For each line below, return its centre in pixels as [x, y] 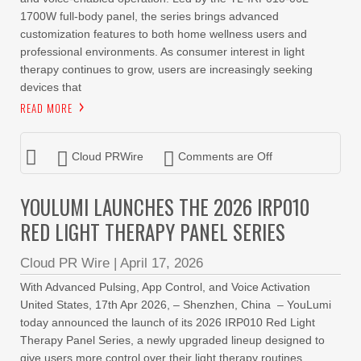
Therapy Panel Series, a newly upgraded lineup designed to [172, 340]
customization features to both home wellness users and [164, 34]
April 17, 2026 [162, 263]
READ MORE [46, 108]
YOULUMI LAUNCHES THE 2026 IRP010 [165, 207]
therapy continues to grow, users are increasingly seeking [166, 69]
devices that [51, 87]
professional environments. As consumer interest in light [162, 52]
